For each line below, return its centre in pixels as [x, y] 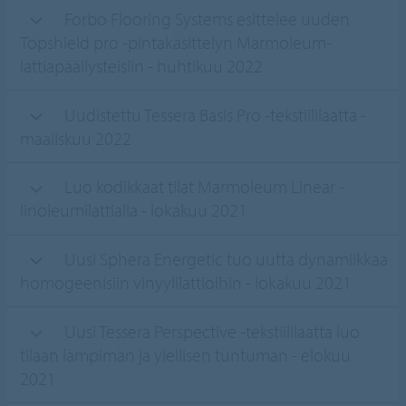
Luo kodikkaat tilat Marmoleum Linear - [202, 187]
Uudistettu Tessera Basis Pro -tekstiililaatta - [213, 114]
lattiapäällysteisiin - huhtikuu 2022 [141, 66]
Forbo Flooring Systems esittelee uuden [205, 19]
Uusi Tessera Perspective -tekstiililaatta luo [210, 331]
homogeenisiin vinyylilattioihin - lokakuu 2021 [185, 283]
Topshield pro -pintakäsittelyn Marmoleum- [175, 43]
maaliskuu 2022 [75, 138]
